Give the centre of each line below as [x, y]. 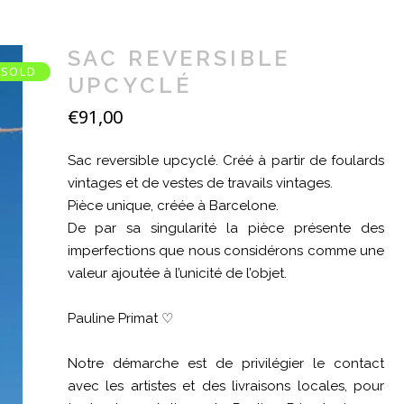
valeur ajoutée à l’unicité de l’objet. [177, 273]
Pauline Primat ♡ [120, 318]
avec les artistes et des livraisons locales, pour [225, 386]
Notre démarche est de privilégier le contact [225, 363]
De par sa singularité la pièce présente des [225, 228]
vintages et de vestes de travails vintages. [200, 183]
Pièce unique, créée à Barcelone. [173, 206]
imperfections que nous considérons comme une [225, 251]
